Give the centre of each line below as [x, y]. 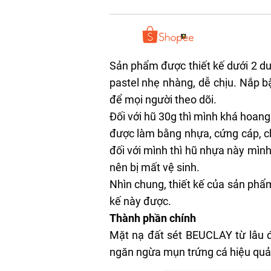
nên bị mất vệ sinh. [154, 168]
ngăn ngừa [136, 252]
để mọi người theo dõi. [163, 100]
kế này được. [140, 201]
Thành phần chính [152, 218]
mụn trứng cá [195, 252]
